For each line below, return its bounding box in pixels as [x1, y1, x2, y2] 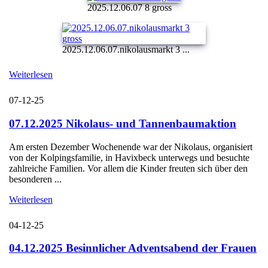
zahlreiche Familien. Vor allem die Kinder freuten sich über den [9, 163, 248, 173]
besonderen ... [9, 173, 62, 184]
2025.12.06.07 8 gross [87, 2, 172, 13]
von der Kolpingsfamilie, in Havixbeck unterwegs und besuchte [9, 152, 249, 163]
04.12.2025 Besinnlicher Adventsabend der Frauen [9, 242, 257, 255]
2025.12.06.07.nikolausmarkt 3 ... [62, 44, 190, 55]
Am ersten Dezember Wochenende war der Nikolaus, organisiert [9, 141, 252, 152]
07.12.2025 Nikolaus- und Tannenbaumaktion [9, 117, 236, 130]
